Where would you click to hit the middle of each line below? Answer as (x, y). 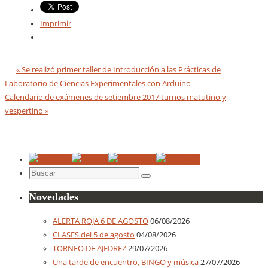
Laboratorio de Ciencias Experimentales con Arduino (98, 84)
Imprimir (55, 23)
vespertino (25, 111)
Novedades (54, 197)
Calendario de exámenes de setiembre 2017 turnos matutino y (115, 98)
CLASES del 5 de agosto (94, 234)
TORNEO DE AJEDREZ (89, 248)
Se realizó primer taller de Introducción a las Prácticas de (120, 70)
